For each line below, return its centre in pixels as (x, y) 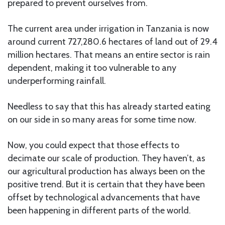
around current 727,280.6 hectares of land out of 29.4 (113, 41)
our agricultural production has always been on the (106, 171)
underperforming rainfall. (57, 81)
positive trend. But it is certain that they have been (106, 184)
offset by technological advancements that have (104, 197)
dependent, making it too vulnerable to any (92, 68)
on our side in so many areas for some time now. (102, 119)
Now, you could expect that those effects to (93, 145)
